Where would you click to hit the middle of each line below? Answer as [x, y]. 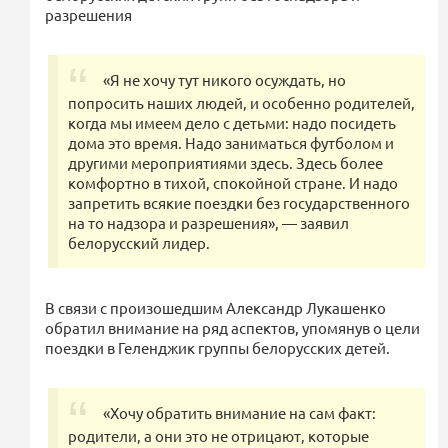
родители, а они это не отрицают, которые [218, 435]
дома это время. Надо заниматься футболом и [231, 142]
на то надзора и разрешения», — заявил [208, 222]
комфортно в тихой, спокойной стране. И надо [233, 182]
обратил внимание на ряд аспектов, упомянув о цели [232, 327]
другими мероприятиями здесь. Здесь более [225, 162]
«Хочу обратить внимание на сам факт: [239, 412]
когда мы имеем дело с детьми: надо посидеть [232, 122]
